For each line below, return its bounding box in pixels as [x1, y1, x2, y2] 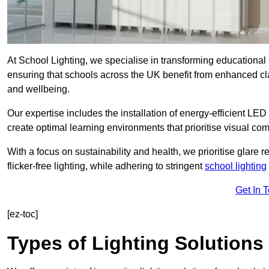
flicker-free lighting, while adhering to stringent [7, 161, 205, 172]
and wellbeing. [7, 84, 70, 95]
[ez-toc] [7, 209, 38, 220]
